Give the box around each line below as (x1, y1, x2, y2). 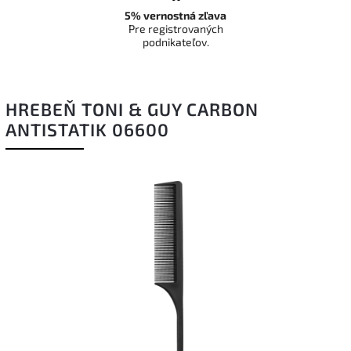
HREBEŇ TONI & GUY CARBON (5, 99, 259, 120)
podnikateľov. (142, 35, 209, 49)
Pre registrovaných (128, 22, 223, 35)
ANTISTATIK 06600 (5, 119, 169, 140)
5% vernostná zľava (125, 9, 226, 22)
